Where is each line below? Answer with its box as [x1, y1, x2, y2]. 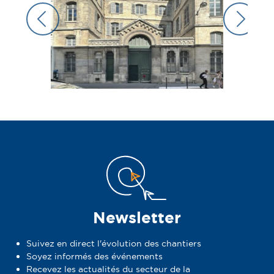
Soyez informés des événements [26, 250, 163, 262]
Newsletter [93, 207, 181, 228]
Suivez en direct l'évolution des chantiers [26, 237, 202, 249]
